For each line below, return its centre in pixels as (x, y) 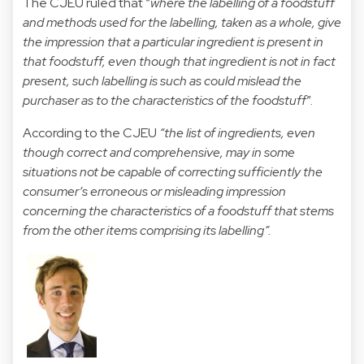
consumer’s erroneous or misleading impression (154, 191)
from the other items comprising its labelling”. (147, 230)
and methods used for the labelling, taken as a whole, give (182, 22)
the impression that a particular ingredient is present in (173, 41)
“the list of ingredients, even (237, 132)
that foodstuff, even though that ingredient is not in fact (179, 61)
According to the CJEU (91, 132)
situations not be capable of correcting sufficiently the (173, 171)
